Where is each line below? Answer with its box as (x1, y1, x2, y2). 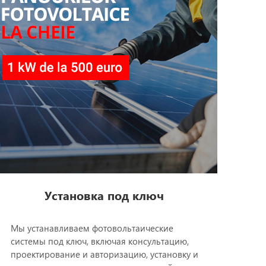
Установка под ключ (45, 186, 164, 204)
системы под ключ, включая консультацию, (10, 235, 189, 248)
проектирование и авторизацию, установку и (10, 248, 198, 261)
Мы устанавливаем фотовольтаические (10, 222, 173, 235)
